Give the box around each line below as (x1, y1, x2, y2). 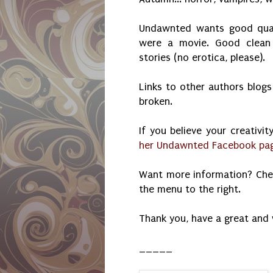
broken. (139, 96, 172, 108)
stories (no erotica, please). (139, 52, 265, 64)
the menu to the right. (139, 183, 244, 196)
